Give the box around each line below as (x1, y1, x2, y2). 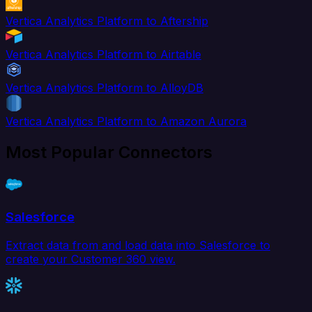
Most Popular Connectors (6, 142, 212, 163)
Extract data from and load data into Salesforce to (6, 237, 270, 252)
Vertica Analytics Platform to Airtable (6, 47, 201, 62)
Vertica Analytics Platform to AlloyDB (6, 81, 203, 95)
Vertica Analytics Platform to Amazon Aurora (6, 114, 247, 129)
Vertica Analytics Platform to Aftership (6, 14, 208, 29)
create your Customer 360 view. (6, 251, 175, 266)
